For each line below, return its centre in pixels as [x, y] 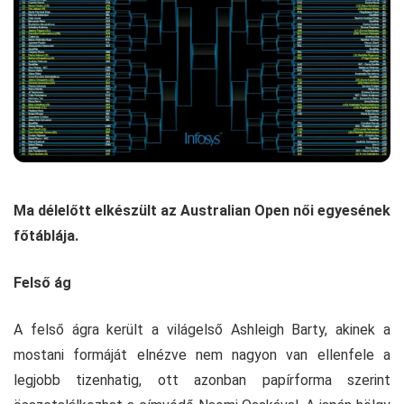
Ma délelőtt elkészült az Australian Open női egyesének [202, 210]
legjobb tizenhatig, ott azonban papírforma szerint [202, 380]
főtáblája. [46, 235]
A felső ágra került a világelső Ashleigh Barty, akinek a [202, 329]
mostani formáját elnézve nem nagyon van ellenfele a [202, 354]
